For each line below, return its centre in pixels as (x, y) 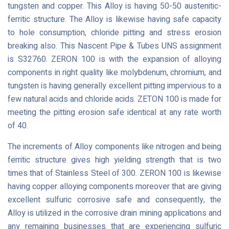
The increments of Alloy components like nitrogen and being (114, 147)
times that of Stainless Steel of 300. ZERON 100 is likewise (114, 173)
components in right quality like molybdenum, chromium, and (114, 73)
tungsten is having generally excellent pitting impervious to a (114, 86)
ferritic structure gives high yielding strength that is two (114, 160)
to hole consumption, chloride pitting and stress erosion (114, 33)
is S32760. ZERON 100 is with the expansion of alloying (114, 59)
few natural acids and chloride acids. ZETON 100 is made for (114, 99)
